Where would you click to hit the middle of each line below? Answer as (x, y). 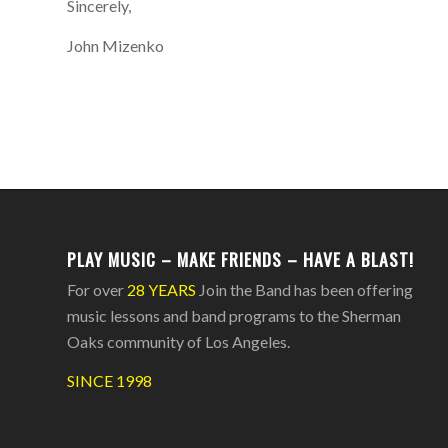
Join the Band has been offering (305, 289)
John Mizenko (116, 45)
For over (97, 289)
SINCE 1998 (110, 381)
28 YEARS (162, 289)
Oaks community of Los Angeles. (179, 341)
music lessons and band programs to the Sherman (234, 315)
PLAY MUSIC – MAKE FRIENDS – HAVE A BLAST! (241, 258)
